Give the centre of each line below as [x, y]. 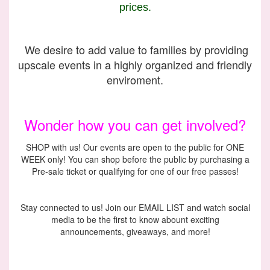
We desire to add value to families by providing [136, 50]
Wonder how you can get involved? [135, 125]
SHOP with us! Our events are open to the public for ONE [135, 147]
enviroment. [135, 80]
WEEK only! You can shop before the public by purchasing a [135, 159]
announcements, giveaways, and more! [135, 232]
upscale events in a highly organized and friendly [135, 65]
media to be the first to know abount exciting [135, 220]
